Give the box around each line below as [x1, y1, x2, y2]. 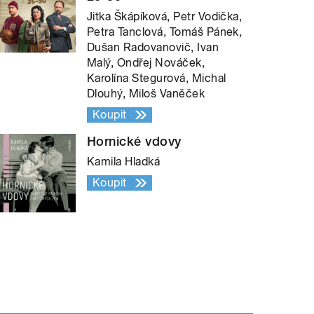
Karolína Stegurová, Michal [87, 71, 226, 85]
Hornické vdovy [87, 133, 182, 149]
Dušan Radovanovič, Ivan [87, 40, 219, 54]
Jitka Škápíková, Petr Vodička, [87, 9, 243, 23]
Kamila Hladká [87, 154, 161, 168]
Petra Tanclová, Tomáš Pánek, [87, 25, 243, 39]
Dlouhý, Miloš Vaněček [87, 86, 205, 100]
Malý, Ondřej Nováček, [87, 55, 205, 69]
